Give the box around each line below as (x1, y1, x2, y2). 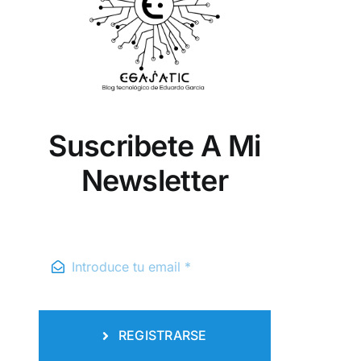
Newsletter (81, 163, 229, 199)
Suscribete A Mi (48, 128, 261, 164)
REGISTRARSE (118, 327, 207, 344)
